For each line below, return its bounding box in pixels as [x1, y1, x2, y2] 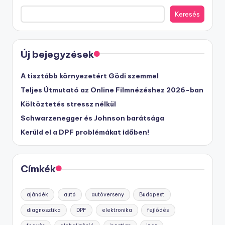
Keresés [174, 9, 200, 19]
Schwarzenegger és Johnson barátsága [21, 113, 164, 123]
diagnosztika [27, 206, 61, 213]
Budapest [139, 191, 165, 198]
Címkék [21, 162, 56, 175]
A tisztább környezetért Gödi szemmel [21, 71, 159, 80]
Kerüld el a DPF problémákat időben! [21, 127, 149, 137]
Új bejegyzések [21, 48, 94, 60]
